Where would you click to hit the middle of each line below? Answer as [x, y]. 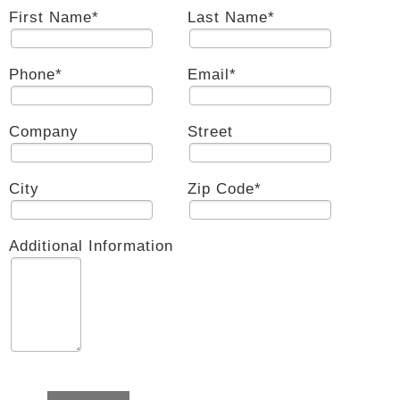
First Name [50, 17]
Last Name [228, 17]
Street [210, 132]
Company [44, 132]
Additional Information [91, 246]
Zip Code [221, 189]
